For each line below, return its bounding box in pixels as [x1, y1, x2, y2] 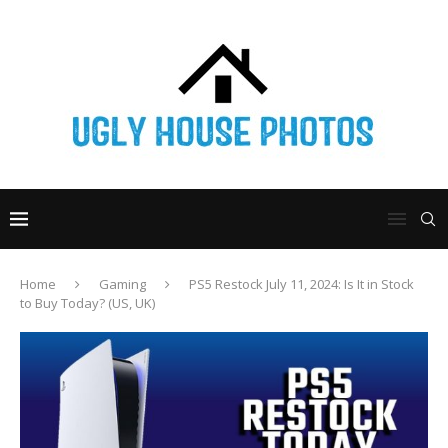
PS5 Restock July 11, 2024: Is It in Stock [189, 275, 414, 293]
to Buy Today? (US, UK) [20, 294, 155, 312]
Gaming [99, 275, 146, 293]
